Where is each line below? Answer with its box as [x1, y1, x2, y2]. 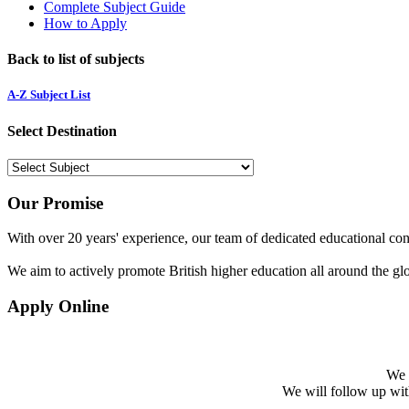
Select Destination [7, 122, 117, 139]
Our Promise [7, 193, 103, 213]
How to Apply [44, 15, 127, 31]
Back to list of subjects [7, 51, 144, 68]
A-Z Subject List [7, 88, 90, 102]
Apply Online [7, 297, 109, 317]
